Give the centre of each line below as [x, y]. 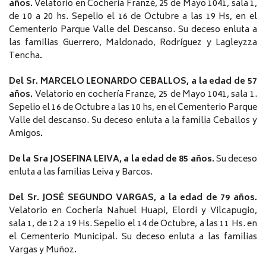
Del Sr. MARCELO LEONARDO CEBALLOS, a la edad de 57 [133, 82]
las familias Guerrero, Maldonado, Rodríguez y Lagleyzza [133, 43]
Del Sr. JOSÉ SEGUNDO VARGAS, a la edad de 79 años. [133, 198]
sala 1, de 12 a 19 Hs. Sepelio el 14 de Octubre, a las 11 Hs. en [133, 224]
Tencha [24, 56]
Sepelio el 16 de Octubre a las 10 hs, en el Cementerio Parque [133, 108]
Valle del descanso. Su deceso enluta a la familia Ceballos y [133, 121]
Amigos [25, 134]
